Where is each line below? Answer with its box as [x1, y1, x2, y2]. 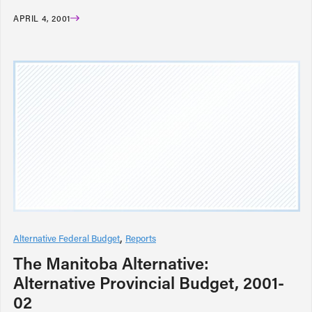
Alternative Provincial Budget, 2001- [13, 271, 284, 293]
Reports [125, 231, 156, 244]
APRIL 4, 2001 [13, 12, 70, 24]
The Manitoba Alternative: [13, 251, 209, 274]
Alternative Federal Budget [13, 231, 120, 244]
